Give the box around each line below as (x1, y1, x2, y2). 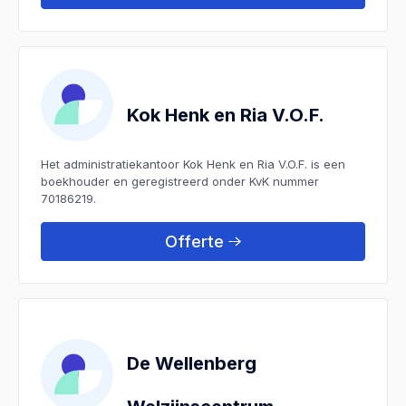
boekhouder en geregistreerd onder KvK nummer (41, 173, 319, 188)
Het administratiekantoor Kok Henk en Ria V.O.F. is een (41, 156, 345, 171)
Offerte (165, 231, 224, 251)
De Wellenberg (127, 352, 256, 374)
